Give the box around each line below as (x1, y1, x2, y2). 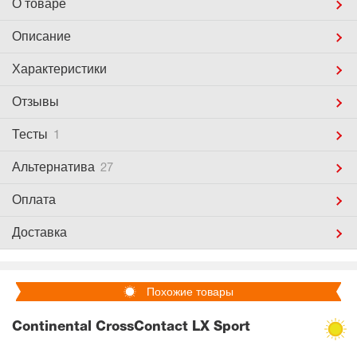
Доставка (12, 226, 67, 239)
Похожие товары (147, 285, 233, 298)
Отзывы (12, 95, 59, 108)
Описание (12, 29, 71, 43)
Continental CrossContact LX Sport (12, 321, 250, 333)
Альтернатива (12, 160, 98, 174)
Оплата (12, 193, 56, 206)
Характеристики (12, 62, 107, 76)
